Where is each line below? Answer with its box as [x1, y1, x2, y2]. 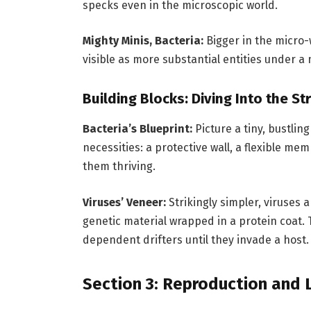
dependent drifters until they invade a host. [82, 233, 309, 246]
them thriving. [82, 160, 155, 174]
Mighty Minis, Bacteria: [82, 34, 203, 48]
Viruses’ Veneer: [82, 195, 166, 209]
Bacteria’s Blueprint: [82, 122, 192, 136]
